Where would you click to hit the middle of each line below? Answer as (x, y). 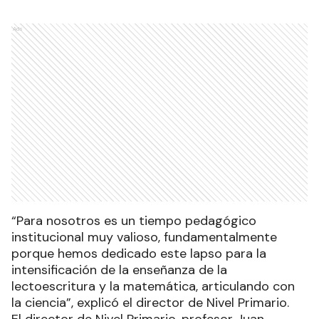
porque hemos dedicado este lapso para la (139, 253)
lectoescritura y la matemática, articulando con (153, 286)
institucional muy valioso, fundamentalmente (144, 237)
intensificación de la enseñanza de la (119, 270)
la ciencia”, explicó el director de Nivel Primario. (152, 302)
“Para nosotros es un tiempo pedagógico (134, 220)
